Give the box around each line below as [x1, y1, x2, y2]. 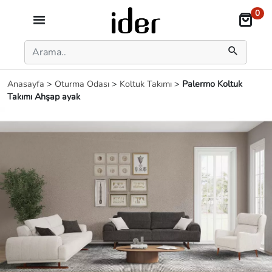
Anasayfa [7, 78, 47, 90]
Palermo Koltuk [182, 78, 242, 90]
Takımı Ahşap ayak [7, 90, 80, 103]
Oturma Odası [55, 78, 112, 90]
